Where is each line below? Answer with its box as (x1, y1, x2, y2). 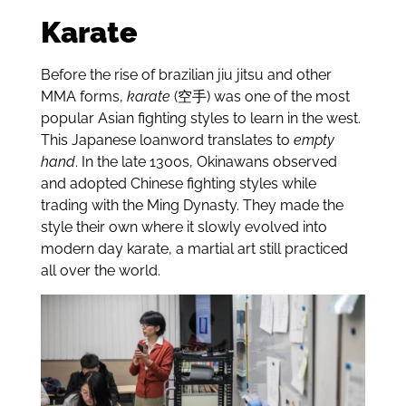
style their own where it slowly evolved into (40, 217, 327, 236)
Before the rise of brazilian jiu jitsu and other (40, 65, 332, 83)
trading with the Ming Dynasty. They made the (40, 196, 343, 214)
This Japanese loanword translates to (40, 130, 294, 149)
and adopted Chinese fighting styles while (40, 174, 316, 192)
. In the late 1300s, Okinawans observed (74, 152, 337, 170)
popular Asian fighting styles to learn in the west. (40, 109, 361, 127)
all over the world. (40, 261, 160, 279)
